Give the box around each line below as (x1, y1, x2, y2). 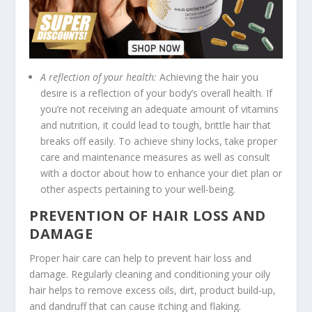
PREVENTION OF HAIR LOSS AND (29, 206, 266, 226)
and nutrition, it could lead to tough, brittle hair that (40, 118, 272, 132)
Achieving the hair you (157, 70, 259, 84)
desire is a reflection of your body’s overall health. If (40, 86, 273, 100)
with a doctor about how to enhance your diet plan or (40, 166, 283, 180)
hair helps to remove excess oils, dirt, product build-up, (29, 283, 276, 297)
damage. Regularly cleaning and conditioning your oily (29, 267, 271, 281)
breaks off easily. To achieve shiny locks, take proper (40, 134, 278, 148)
